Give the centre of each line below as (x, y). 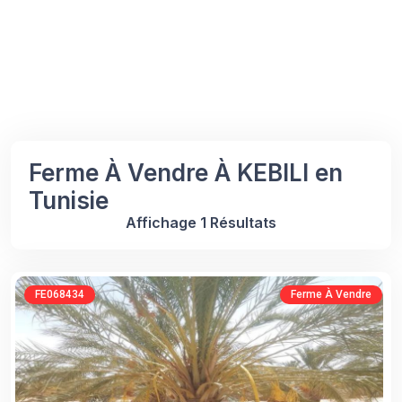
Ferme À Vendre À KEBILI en (186, 173)
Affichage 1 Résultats (201, 223)
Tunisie (69, 201)
